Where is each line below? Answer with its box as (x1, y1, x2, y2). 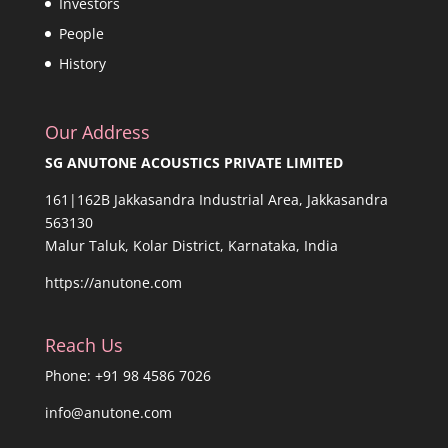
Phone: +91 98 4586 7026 (44, 365, 211, 385)
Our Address (44, 120, 150, 145)
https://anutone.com (44, 273, 182, 293)
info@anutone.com (44, 402, 172, 422)
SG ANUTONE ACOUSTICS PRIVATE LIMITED (44, 153, 343, 173)
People (58, 24, 104, 44)
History (58, 54, 106, 74)
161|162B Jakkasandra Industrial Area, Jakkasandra (44, 190, 388, 210)
